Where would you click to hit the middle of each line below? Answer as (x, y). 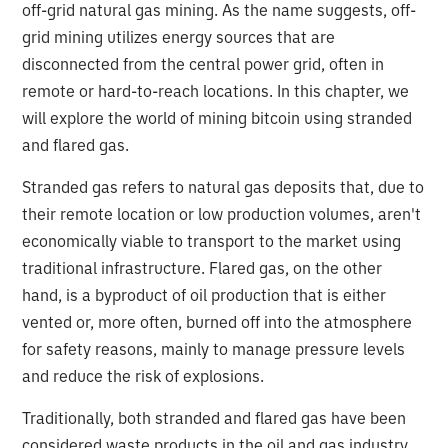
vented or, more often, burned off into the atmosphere (217, 321)
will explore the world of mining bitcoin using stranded (217, 117)
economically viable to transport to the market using (212, 240)
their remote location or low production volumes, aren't (222, 213)
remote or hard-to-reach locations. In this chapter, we (216, 90)
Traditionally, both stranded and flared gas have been (214, 417)
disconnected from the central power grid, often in (203, 63)
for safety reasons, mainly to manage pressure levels (214, 348)
